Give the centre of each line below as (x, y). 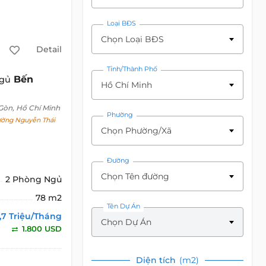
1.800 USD (41, 228)
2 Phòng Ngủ (34, 179)
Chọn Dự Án (126, 222)
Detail (49, 50)
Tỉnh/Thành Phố (132, 69)
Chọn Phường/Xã (137, 131)
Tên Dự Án (124, 206)
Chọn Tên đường (135, 176)
